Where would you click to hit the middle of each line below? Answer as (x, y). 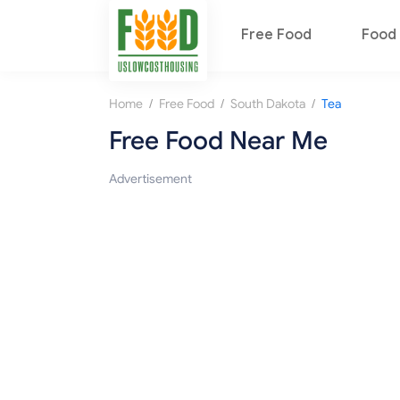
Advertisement (150, 179)
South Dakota (268, 104)
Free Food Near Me (218, 141)
